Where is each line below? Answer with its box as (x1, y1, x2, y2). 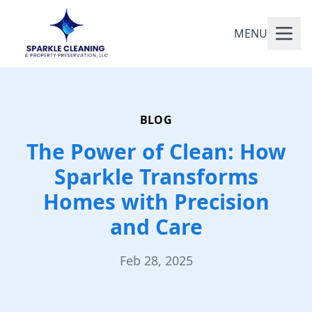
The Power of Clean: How (26, 137, 286, 166)
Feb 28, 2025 (119, 252, 193, 269)
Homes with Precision (42, 187, 270, 216)
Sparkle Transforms (54, 162, 258, 191)
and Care (109, 212, 203, 241)
